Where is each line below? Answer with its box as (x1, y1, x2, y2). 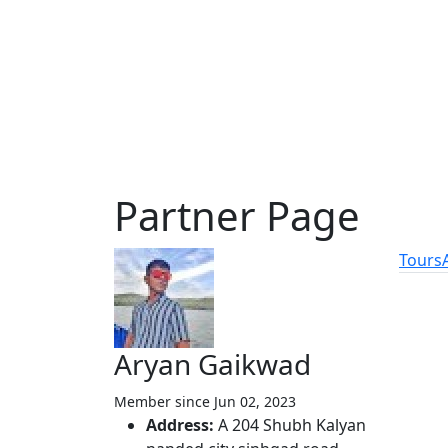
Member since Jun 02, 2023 (114, 392, 296, 411)
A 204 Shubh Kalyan (218, 414, 366, 436)
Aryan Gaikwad (114, 345, 311, 383)
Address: (146, 414, 218, 436)
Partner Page (114, 188, 360, 243)
